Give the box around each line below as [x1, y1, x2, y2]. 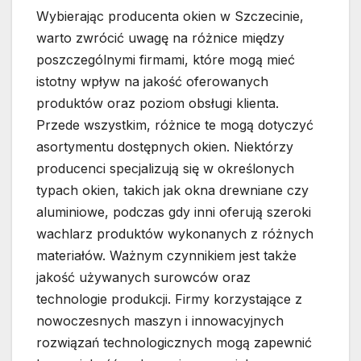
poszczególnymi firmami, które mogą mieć [36, 52, 295, 68]
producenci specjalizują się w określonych [36, 160, 294, 177]
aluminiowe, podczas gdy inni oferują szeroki [36, 204, 311, 221]
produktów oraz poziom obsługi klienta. [36, 95, 279, 112]
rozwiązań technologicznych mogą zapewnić [36, 334, 312, 351]
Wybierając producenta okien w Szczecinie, [36, 8, 304, 25]
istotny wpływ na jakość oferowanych [36, 73, 268, 90]
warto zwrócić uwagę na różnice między [36, 30, 284, 47]
